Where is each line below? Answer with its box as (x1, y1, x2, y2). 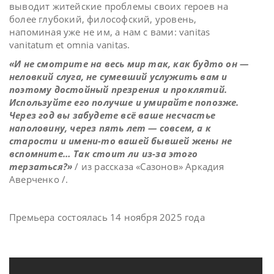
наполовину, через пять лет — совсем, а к (9, 122, 212, 135)
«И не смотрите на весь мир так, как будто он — (9, 57, 249, 70)
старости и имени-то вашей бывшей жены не (9, 135, 232, 147)
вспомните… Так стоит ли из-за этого (9, 147, 198, 160)
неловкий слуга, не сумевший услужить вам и (9, 70, 228, 83)
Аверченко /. (9, 173, 68, 186)
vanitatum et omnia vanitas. (9, 39, 130, 51)
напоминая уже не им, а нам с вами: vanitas (9, 26, 210, 39)
